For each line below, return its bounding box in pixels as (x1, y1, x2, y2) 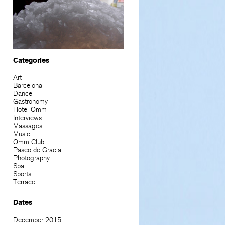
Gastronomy (13, 97, 48, 106)
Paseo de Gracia (13, 146, 61, 155)
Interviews (13, 114, 42, 123)
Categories (13, 56, 49, 65)
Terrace (13, 178, 35, 187)
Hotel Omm (13, 105, 47, 115)
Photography (13, 154, 50, 163)
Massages (13, 122, 42, 131)
